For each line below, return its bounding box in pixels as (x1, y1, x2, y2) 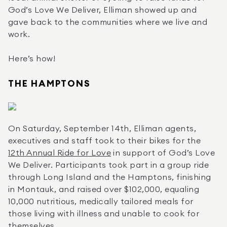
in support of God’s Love (111, 149, 215, 157)
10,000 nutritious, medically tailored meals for (8, 198, 194, 206)
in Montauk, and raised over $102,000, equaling (8, 185, 200, 194)
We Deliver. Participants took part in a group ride (8, 161, 209, 169)
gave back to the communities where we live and (8, 18, 208, 26)
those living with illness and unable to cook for (8, 210, 200, 218)
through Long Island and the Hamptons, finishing (8, 173, 211, 181)
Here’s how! (8, 55, 56, 63)
